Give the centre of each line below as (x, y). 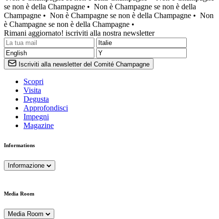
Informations (19, 145)
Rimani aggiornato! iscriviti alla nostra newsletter (79, 33)
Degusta (36, 99)
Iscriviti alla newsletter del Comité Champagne (84, 65)
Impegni (36, 117)
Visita (32, 90)
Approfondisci (46, 108)
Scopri (33, 82)
